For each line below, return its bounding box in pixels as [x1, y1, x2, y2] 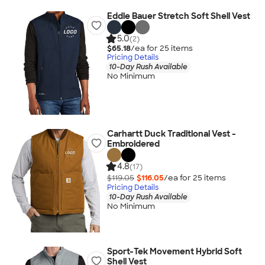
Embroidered [106, 138, 160, 149]
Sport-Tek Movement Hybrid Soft [106, 246, 242, 257]
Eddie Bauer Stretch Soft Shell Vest [106, 11, 250, 21]
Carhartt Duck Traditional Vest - [106, 128, 236, 139]
